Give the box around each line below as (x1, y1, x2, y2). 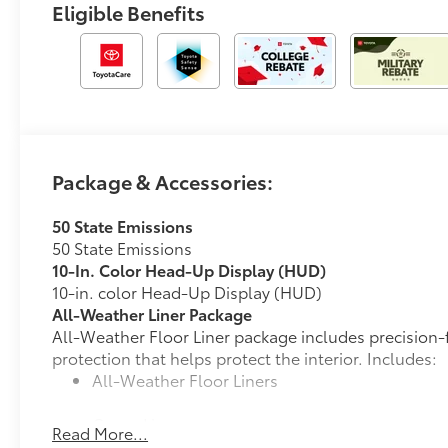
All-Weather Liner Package (52, 301, 253, 325)
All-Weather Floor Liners (92, 367, 279, 391)
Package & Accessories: (52, 166, 274, 195)
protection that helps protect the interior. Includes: (52, 345, 438, 369)
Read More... (52, 420, 149, 444)
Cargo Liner (92, 411, 181, 435)
